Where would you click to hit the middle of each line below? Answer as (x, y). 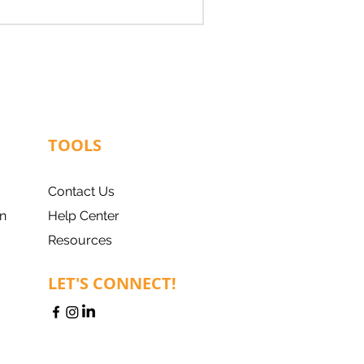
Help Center (84, 216)
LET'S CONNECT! (112, 283)
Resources (80, 240)
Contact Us (81, 191)
